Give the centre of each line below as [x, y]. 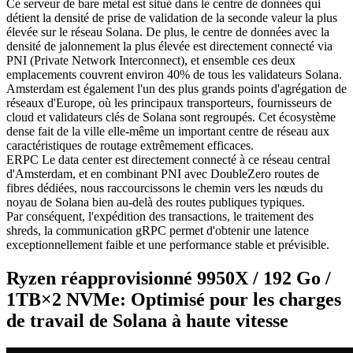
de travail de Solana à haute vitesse [147, 320]
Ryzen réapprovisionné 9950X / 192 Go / [169, 278]
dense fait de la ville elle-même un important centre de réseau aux [168, 131]
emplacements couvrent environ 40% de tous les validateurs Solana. [174, 74]
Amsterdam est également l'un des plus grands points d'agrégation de [176, 88]
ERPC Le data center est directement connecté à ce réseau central [168, 159]
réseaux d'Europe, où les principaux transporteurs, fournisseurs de [169, 102]
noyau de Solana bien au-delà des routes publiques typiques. [156, 202]
